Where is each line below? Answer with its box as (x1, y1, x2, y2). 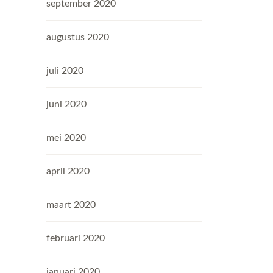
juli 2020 (46, 66, 83, 76)
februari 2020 (46, 233, 105, 243)
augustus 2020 (46, 32, 109, 42)
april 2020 (46, 166, 90, 176)
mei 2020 (46, 133, 86, 143)
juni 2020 (46, 99, 87, 109)
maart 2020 (46, 200, 96, 210)
